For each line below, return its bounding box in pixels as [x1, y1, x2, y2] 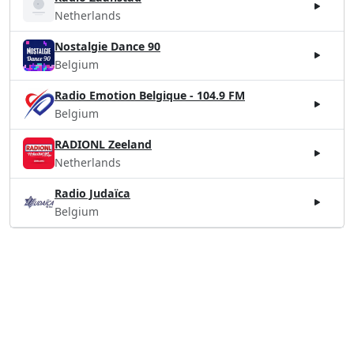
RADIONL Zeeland [55, 136, 152, 152]
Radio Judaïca [55, 185, 130, 201]
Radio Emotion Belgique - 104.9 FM [55, 87, 245, 103]
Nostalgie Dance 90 [55, 38, 160, 54]
